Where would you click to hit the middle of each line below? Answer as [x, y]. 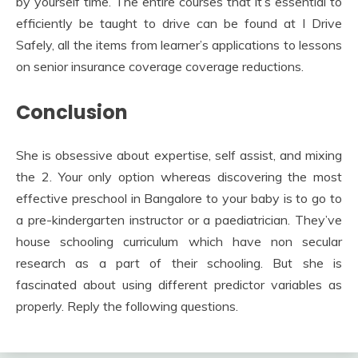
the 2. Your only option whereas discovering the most [179, 176]
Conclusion [72, 112]
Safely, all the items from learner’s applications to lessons [179, 44]
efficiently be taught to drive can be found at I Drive [179, 23]
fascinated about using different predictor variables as [179, 284]
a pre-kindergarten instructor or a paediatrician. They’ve [179, 219]
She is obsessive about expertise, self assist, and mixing [179, 155]
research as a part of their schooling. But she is [179, 263]
